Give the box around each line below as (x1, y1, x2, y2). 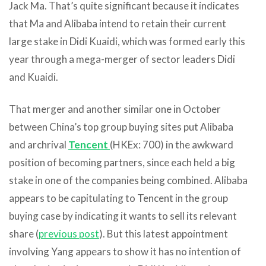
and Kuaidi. (9, 70, 58, 83)
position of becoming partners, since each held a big (9, 156, 235, 169)
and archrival (9, 138, 68, 151)
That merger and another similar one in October (9, 102, 221, 115)
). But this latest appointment (99, 227, 228, 240)
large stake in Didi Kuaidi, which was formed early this (9, 34, 245, 47)
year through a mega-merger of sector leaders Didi (9, 52, 235, 65)
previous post (39, 227, 99, 240)
